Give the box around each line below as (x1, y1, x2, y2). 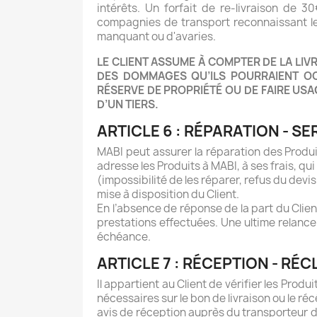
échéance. (97, 229, 151, 245)
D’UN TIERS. (97, 97, 158, 113)
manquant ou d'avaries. (97, 29, 216, 45)
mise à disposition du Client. (97, 187, 239, 202)
